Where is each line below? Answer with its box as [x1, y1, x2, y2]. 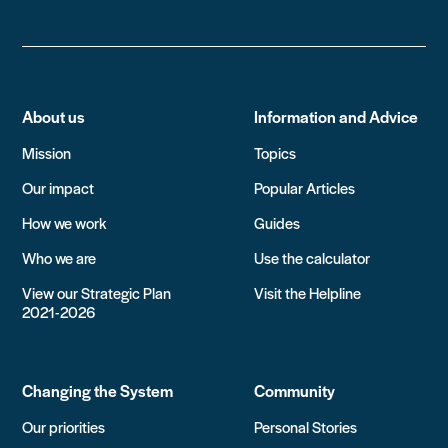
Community [254, 378, 335, 402]
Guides [254, 211, 300, 233]
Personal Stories [254, 415, 357, 437]
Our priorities [22, 415, 106, 437]
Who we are [22, 246, 97, 268]
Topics [254, 141, 296, 163]
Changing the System [22, 378, 174, 402]
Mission [22, 141, 72, 163]
